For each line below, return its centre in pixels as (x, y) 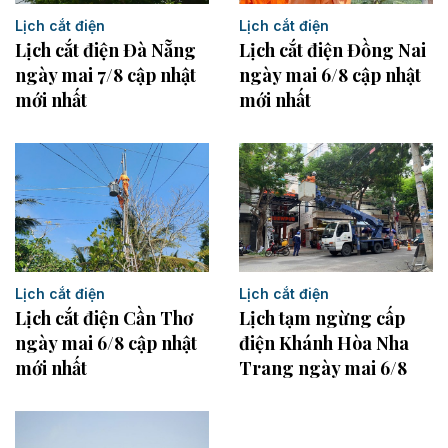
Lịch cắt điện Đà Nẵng (105, 50)
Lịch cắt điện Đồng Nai (332, 50)
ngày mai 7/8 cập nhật (105, 75)
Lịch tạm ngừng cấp (322, 318)
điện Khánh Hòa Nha (324, 343)
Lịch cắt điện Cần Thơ (104, 318)
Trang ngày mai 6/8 (323, 368)
